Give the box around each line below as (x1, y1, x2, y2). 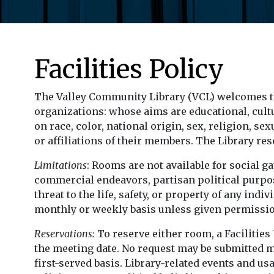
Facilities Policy (34, 53, 224, 85)
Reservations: (34, 227, 95, 240)
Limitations (34, 158, 87, 171)
